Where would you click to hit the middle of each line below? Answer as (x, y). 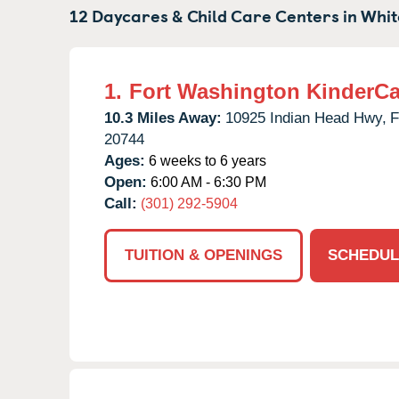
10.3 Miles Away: (163, 118)
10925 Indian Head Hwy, (306, 118)
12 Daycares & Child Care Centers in (215, 15)
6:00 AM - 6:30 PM (207, 182)
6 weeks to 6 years (206, 160)
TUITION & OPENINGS (204, 255)
